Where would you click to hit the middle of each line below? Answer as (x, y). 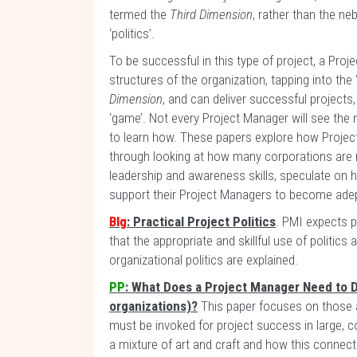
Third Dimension (211, 14)
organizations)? (153, 306)
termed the (139, 14)
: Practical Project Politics (201, 222)
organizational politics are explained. (204, 260)
